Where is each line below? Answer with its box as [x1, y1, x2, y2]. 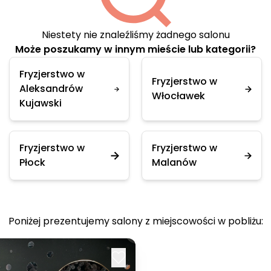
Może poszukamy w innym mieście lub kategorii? [15, 42, 256, 56]
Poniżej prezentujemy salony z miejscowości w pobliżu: [8, 214, 263, 228]
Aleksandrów [19, 82, 83, 96]
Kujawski [19, 96, 62, 110]
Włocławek [152, 89, 205, 103]
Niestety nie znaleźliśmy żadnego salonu [41, 28, 230, 42]
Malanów [152, 155, 197, 169]
